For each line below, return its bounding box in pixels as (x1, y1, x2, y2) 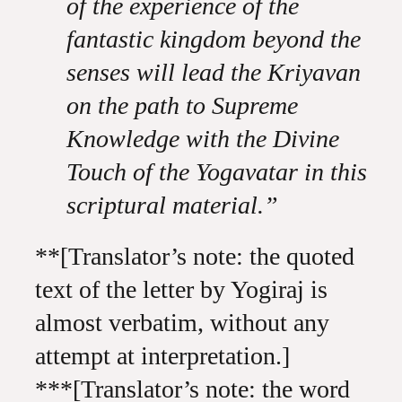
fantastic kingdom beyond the (66, 25, 361, 53)
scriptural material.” (66, 191, 278, 219)
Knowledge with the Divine (66, 125, 339, 153)
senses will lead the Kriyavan (66, 58, 361, 86)
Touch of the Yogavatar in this (66, 158, 367, 186)
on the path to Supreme (66, 92, 298, 119)
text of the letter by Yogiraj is (34, 275, 328, 303)
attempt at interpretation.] (34, 342, 290, 370)
